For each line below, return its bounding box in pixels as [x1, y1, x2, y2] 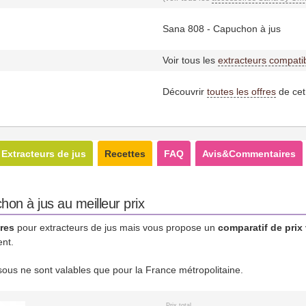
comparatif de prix [218, 221, 303, 233]
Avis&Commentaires [202, 148, 296, 159]
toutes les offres [206, 85, 276, 97]
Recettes [105, 148, 145, 159]
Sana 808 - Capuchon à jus [162, 23, 281, 34]
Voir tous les [162, 54, 218, 66]
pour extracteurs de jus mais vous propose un [14, 221, 218, 233]
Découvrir [162, 85, 207, 97]
